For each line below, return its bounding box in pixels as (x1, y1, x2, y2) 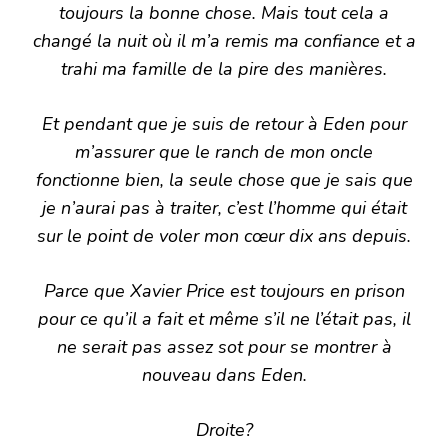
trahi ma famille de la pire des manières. (61, 56, 387, 81)
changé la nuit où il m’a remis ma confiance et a (32, 28, 416, 53)
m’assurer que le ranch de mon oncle (75, 139, 373, 164)
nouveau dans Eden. (141, 362, 307, 387)
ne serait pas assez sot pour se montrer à (56, 334, 392, 359)
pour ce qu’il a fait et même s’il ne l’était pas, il (37, 306, 411, 331)
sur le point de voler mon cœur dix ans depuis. (37, 223, 411, 248)
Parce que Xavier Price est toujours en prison (43, 278, 405, 303)
